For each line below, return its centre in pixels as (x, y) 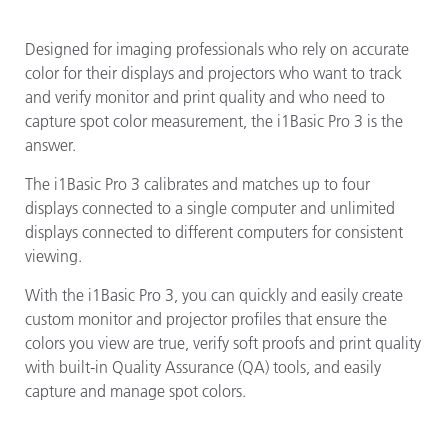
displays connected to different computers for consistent (214, 232)
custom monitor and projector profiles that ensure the (206, 319)
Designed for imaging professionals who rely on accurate (217, 49)
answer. (50, 145)
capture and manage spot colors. (137, 391)
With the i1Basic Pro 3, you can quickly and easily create (214, 295)
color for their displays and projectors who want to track (213, 73)
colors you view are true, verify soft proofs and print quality (223, 343)
